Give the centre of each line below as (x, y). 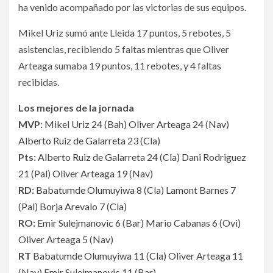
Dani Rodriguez (214, 157)
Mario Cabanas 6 (182, 222)
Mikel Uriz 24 (73, 124)
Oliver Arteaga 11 (206, 255)
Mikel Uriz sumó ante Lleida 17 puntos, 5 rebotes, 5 (125, 32)
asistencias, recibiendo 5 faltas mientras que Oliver (124, 49)
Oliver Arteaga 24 (166, 124)
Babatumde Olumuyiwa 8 (89, 190)
